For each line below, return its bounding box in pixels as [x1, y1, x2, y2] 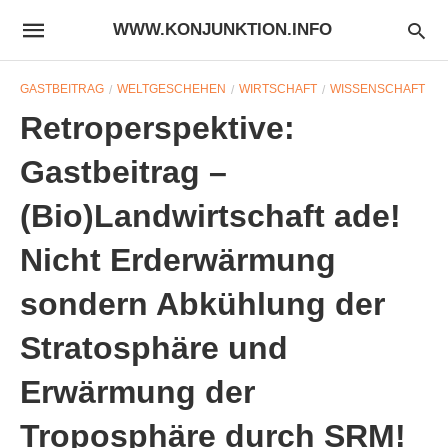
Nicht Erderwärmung [20, 242, 336, 278]
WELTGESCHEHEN [117, 82, 226, 96]
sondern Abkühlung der [20, 286, 385, 322]
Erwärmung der [20, 374, 255, 410]
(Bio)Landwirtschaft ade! [20, 198, 401, 234]
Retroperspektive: [20, 110, 295, 146]
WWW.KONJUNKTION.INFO [113, 20, 332, 39]
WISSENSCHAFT [330, 82, 425, 96]
